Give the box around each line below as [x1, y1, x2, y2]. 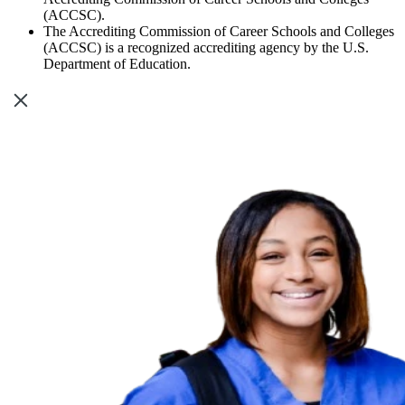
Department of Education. [43, 55, 191, 71]
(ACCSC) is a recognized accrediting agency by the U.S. [43, 39, 369, 55]
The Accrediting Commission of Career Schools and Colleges [43, 23, 394, 39]
